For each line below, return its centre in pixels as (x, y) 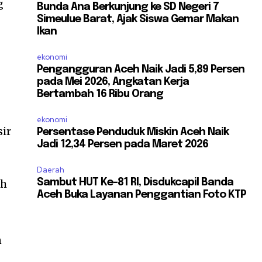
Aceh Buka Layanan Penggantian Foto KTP (142, 194)
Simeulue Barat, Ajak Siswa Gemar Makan (138, 19)
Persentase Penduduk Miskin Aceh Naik (133, 132)
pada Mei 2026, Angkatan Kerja (113, 82)
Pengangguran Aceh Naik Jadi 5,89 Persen (141, 69)
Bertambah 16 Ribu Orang (100, 94)
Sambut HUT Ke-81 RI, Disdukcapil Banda (135, 182)
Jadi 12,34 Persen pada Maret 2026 (123, 144)
